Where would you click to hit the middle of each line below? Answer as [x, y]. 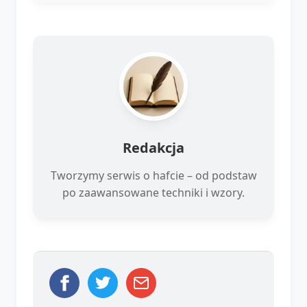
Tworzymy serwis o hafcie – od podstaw [153, 175]
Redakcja [153, 147]
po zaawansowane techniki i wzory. [153, 192]
